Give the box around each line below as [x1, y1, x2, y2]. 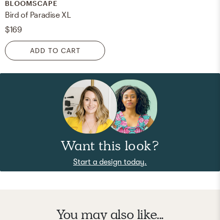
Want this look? [61, 136, 159, 155]
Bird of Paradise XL [5, 9, 71, 19]
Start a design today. [73, 157, 147, 166]
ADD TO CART [29, 46, 81, 55]
